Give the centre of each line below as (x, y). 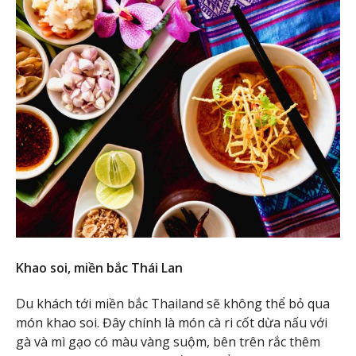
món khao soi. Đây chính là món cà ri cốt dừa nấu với (172, 323)
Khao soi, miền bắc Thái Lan (99, 268)
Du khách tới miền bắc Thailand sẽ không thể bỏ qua (173, 304)
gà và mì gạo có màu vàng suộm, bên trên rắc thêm (168, 342)
